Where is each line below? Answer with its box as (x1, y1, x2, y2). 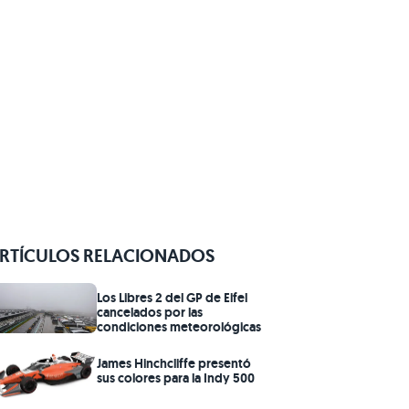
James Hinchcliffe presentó (97, 354, 251, 372)
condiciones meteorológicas (97, 318, 261, 335)
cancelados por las (97, 303, 203, 320)
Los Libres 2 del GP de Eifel (97, 288, 247, 306)
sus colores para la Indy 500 (97, 369, 255, 386)
